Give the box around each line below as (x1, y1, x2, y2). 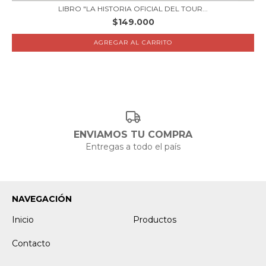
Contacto (12, 238, 50, 249)
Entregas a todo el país (85, 141, 180, 152)
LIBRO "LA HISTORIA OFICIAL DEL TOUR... (58, 4, 208, 13)
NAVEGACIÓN (12, 194, 72, 204)
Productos (133, 214, 176, 225)
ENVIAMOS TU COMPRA (74, 129, 192, 140)
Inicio (12, 214, 34, 225)
